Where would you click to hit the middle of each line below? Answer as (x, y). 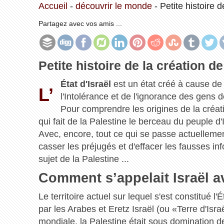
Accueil (53, 6)
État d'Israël (86, 84)
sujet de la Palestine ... (83, 159)
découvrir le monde (113, 6)
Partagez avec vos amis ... (80, 23)
